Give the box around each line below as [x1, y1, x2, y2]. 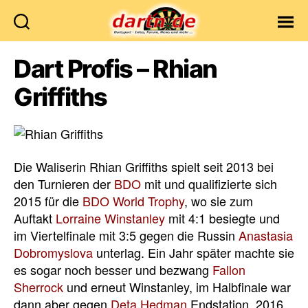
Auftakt [14, 208, 56, 227]
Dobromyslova [14, 243, 93, 261]
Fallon [212, 260, 245, 278]
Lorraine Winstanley [56, 208, 165, 227]
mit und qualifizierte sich [141, 174, 277, 192]
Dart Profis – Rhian [14, 54, 217, 84]
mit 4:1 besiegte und [165, 208, 280, 227]
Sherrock [14, 277, 63, 296]
